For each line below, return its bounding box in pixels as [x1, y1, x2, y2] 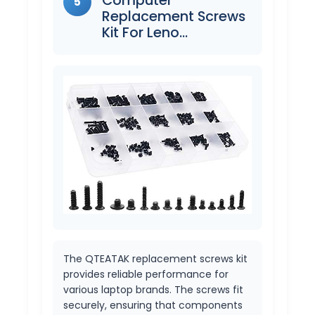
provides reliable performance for [63, 267, 229, 282]
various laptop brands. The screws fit [63, 283, 243, 297]
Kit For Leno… [102, 22, 188, 42]
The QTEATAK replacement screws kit [63, 252, 247, 266]
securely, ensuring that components [63, 298, 243, 313]
